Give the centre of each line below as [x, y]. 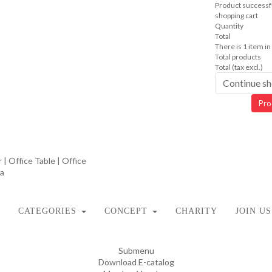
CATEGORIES [47, 211]
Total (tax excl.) [239, 67]
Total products [238, 57]
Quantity [229, 26]
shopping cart [236, 15]
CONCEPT [126, 211]
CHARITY [196, 211]
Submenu [136, 250]
